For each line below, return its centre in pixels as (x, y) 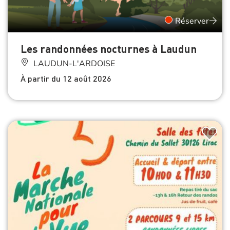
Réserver (192, 21)
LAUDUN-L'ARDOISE (73, 63)
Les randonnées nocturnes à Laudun (109, 48)
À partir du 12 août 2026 (66, 78)
